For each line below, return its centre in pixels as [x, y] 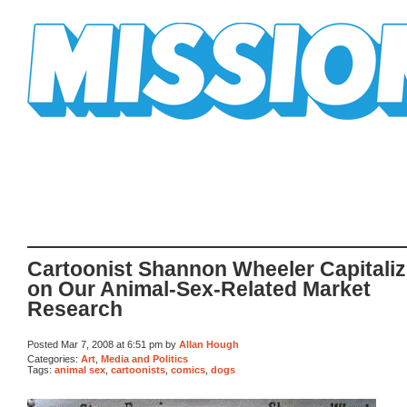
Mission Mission [78, 127]
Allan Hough [209, 345]
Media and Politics [144, 358]
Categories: [54, 358]
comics [188, 370]
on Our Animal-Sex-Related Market [199, 290]
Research [75, 310]
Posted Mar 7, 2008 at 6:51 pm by [103, 345]
